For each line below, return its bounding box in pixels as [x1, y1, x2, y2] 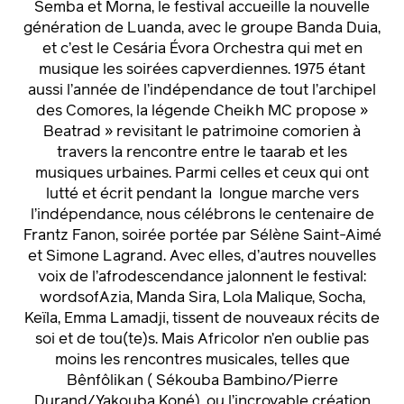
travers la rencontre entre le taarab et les [57, 145, 347, 161]
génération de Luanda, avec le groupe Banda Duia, [23, 21, 381, 37]
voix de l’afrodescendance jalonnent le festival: [38, 270, 366, 286]
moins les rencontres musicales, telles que [54, 353, 350, 369]
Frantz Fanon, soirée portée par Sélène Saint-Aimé [23, 228, 381, 244]
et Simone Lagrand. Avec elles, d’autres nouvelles [28, 249, 376, 265]
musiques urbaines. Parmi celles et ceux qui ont [35, 166, 369, 182]
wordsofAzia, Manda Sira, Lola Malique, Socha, [39, 290, 365, 307]
